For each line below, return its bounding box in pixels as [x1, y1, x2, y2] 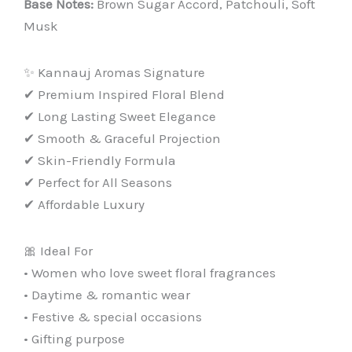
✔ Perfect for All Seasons [24, 174, 172, 190]
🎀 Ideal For [24, 242, 93, 258]
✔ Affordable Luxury [24, 196, 145, 212]
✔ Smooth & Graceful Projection [24, 130, 221, 146]
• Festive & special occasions [24, 308, 202, 324]
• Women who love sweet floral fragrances [24, 264, 276, 280]
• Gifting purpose [24, 330, 125, 346]
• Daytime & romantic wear [24, 286, 190, 302]
